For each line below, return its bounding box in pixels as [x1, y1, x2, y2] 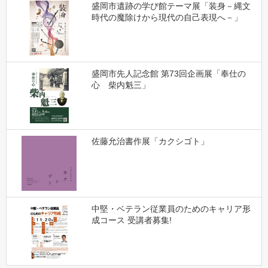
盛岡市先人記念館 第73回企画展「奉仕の [91, 69, 246, 79]
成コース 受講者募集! [91, 215, 172, 226]
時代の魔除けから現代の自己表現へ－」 [91, 12, 242, 22]
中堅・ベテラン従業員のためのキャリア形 [91, 204, 251, 214]
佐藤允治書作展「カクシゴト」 [91, 136, 209, 147]
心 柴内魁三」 [91, 80, 150, 90]
